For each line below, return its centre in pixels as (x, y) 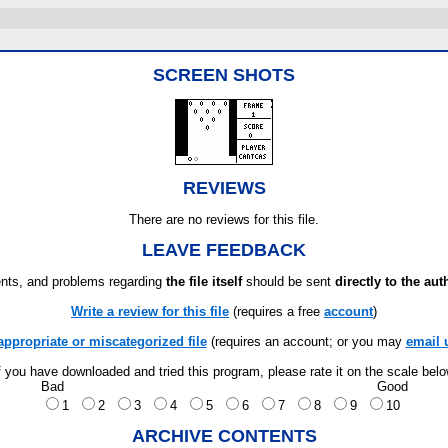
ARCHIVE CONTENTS (224, 436)
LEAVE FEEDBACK (224, 250)
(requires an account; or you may (306, 341)
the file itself (204, 281)
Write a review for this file (150, 311)
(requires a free (276, 311)
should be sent (288, 281)
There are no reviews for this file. (224, 219)
